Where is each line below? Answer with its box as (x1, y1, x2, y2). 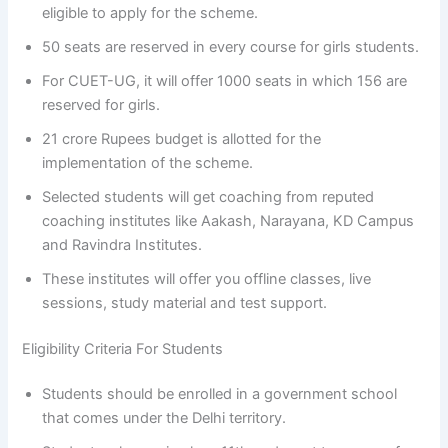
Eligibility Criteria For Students (22, 339, 224, 358)
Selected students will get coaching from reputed (42, 187, 375, 206)
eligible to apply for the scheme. (42, 3, 259, 22)
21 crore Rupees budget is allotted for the (42, 129, 322, 148)
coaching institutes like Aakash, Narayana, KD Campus (42, 211, 415, 230)
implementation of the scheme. (42, 153, 254, 172)
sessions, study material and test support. (42, 293, 328, 312)
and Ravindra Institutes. (42, 235, 203, 254)
